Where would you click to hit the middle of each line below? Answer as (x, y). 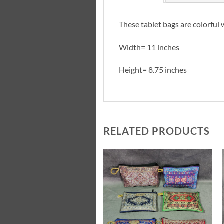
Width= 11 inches (149, 47)
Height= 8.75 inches (153, 70)
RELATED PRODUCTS (157, 131)
